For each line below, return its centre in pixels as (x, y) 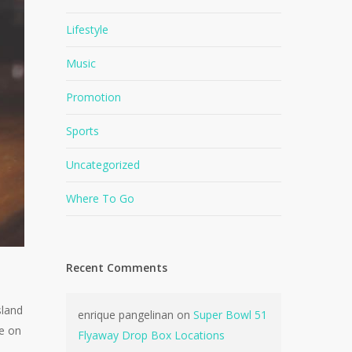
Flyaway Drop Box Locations (152, 335)
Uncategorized (103, 165)
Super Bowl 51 (231, 315)
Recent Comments (117, 268)
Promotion (94, 97)
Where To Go (101, 198)
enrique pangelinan (126, 315)
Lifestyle (88, 29)
